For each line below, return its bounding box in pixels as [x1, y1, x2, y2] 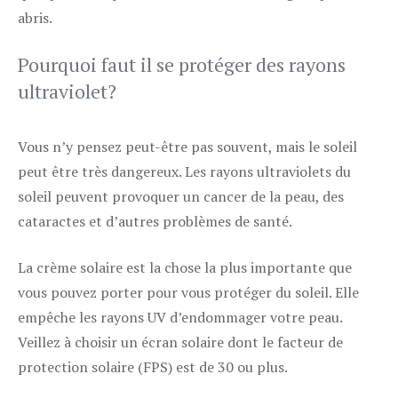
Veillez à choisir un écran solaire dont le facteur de [18, 332, 343, 352]
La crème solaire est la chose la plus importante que [18, 258, 352, 277]
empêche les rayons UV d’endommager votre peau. [18, 307, 342, 327]
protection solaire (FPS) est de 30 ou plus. [18, 357, 288, 377]
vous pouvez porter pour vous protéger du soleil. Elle [18, 283, 359, 302]
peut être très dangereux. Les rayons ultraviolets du [18, 162, 351, 181]
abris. [18, 8, 52, 28]
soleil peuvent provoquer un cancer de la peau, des [18, 187, 344, 206]
